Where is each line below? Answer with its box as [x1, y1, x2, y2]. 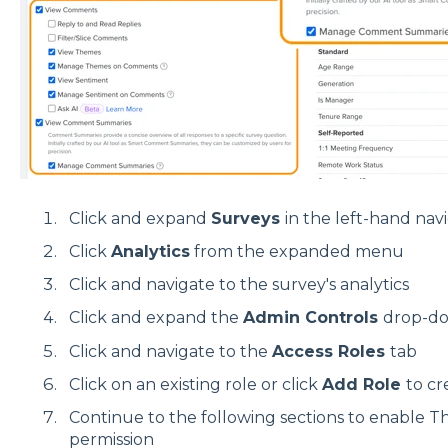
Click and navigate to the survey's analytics [68, 275, 409, 295]
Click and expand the [68, 308, 243, 328]
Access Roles [271, 341, 390, 361]
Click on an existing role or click [68, 374, 322, 394]
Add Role [321, 374, 406, 394]
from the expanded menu [189, 242, 408, 262]
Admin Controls [242, 308, 383, 328]
